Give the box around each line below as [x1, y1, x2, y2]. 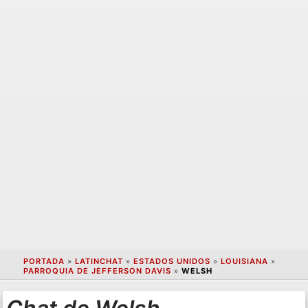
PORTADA [23, 256, 65, 267]
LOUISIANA [220, 256, 268, 267]
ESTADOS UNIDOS [133, 256, 210, 267]
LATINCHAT [74, 256, 123, 267]
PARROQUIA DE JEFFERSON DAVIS [23, 266, 171, 276]
